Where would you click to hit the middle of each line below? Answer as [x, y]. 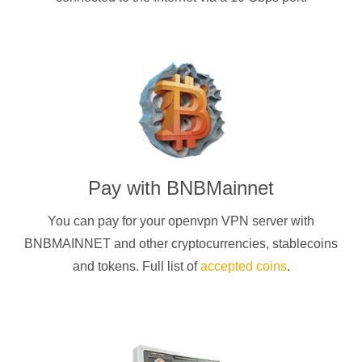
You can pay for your [108, 221]
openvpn [195, 221]
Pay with [127, 187]
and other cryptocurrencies [188, 243]
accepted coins [243, 266]
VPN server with [268, 221]
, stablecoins [302, 243]
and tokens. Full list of [136, 266]
